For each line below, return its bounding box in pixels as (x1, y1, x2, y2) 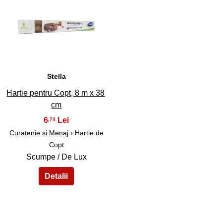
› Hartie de (68, 129, 104, 137)
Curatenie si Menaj (9, 129, 68, 137)
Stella (47, 72, 66, 81)
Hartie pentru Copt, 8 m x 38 (6, 89, 105, 98)
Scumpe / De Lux (26, 153, 87, 162)
